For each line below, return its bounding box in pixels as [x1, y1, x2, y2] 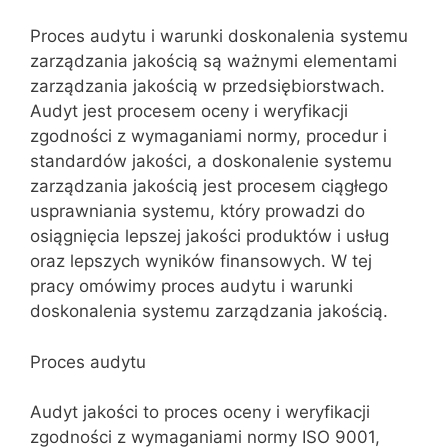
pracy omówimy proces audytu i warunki [30, 276, 353, 296]
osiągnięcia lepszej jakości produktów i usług [30, 226, 389, 246]
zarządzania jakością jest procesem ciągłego [30, 176, 388, 196]
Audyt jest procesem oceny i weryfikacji [30, 101, 348, 121]
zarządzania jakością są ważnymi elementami [30, 51, 397, 71]
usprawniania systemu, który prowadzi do [30, 201, 365, 221]
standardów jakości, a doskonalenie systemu [30, 151, 392, 171]
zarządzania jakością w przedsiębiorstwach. [30, 76, 385, 96]
